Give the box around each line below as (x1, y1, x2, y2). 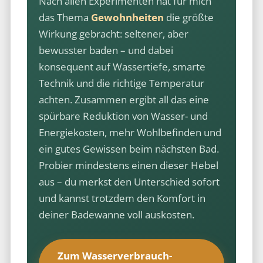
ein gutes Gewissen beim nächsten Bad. (38, 141, 219, 156)
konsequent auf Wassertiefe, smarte (38, 59, 205, 73)
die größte (163, 10, 214, 24)
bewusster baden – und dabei (38, 43, 173, 57)
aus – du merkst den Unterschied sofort (38, 174, 220, 188)
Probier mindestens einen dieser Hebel (38, 158, 218, 172)
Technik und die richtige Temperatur (38, 76, 204, 90)
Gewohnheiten (90, 10, 164, 24)
